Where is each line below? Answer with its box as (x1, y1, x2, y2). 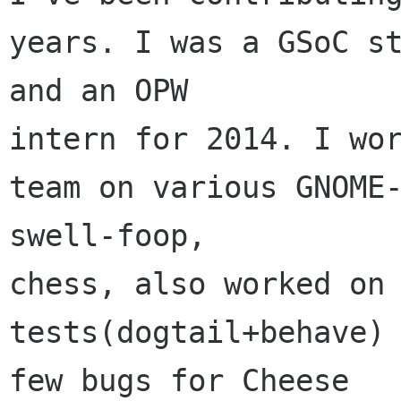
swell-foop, (9, 218, 224, 253)
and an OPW (9, 73, 206, 108)
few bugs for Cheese (9, 363, 367, 398)
